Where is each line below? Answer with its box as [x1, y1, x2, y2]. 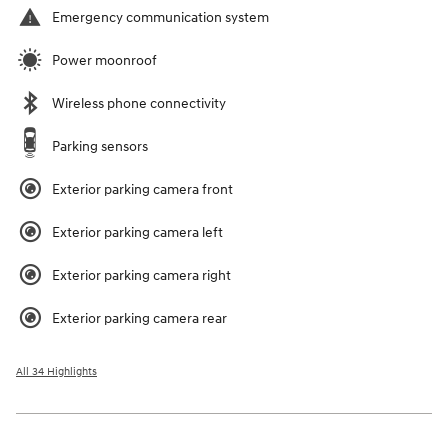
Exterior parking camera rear [52, 309, 227, 327]
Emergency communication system [52, 8, 269, 26]
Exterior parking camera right [52, 266, 231, 284]
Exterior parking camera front [52, 180, 233, 198]
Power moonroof [52, 51, 157, 69]
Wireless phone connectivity [52, 94, 226, 112]
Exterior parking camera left [52, 223, 223, 241]
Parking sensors [52, 137, 148, 155]
